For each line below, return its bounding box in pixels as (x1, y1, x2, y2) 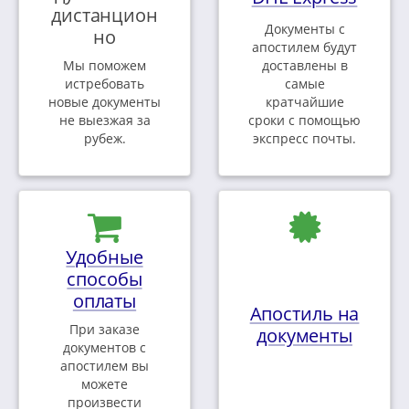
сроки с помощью (248, 111, 361, 130)
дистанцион (51, 2, 158, 28)
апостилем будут (252, 38, 357, 57)
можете (81, 375, 128, 393)
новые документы (48, 93, 161, 111)
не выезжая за (58, 111, 151, 130)
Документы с (264, 20, 345, 38)
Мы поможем (63, 57, 146, 75)
